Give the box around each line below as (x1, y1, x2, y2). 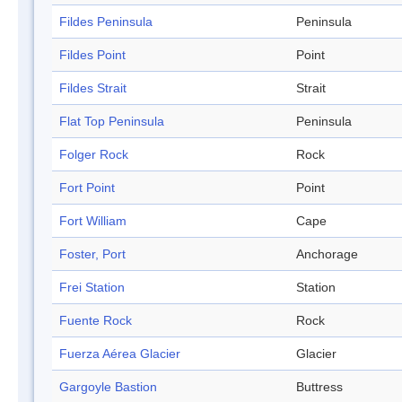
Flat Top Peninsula (59, 114, 164, 129)
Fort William (59, 214, 127, 229)
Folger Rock (59, 147, 128, 162)
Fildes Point (59, 48, 126, 63)
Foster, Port (59, 247, 126, 262)
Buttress (296, 380, 343, 395)
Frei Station (59, 280, 125, 295)
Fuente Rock (59, 313, 132, 328)
